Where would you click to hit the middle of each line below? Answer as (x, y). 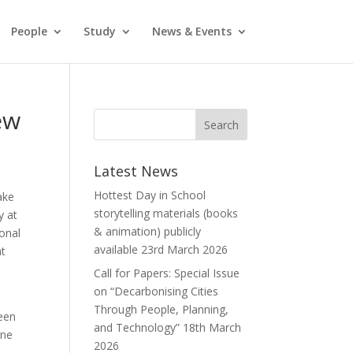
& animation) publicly (148, 231)
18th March (211, 327)
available (116, 249)
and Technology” (137, 327)
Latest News (136, 171)
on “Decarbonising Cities (156, 291)
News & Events (191, 31)
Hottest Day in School (150, 195)
